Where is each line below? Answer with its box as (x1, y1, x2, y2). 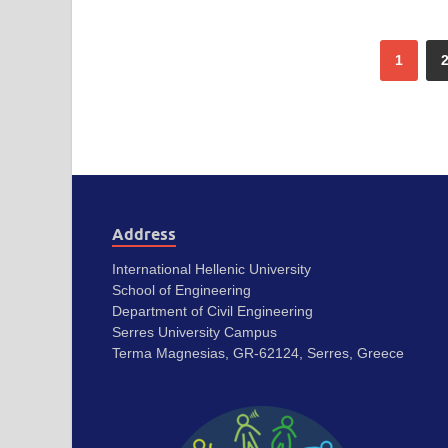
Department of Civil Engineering (112, 303, 313, 320)
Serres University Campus (112, 324, 277, 341)
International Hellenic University (112, 261, 311, 278)
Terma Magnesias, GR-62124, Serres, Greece (112, 345, 404, 362)
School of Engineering (112, 282, 251, 299)
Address (112, 225, 176, 245)
